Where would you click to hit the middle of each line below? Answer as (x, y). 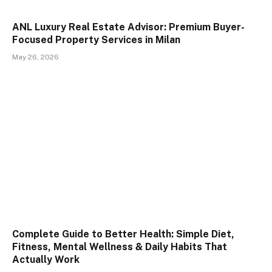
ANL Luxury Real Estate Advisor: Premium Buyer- (128, 27)
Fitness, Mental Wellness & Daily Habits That (120, 246)
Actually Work (46, 259)
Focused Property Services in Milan (96, 40)
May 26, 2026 (36, 57)
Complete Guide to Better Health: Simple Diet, (123, 234)
